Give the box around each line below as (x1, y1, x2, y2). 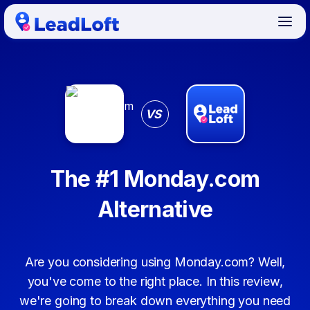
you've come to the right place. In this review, (27, 274, 283, 289)
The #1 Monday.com (50, 165, 260, 192)
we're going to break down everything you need (19, 293, 291, 308)
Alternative (97, 196, 213, 223)
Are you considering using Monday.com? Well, (24, 255, 286, 269)
